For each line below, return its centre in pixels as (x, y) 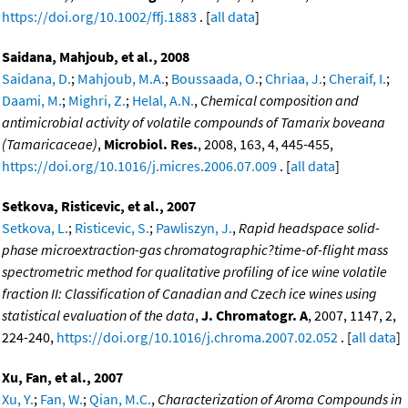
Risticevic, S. (112, 228)
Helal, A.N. (163, 101)
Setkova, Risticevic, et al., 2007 (99, 206)
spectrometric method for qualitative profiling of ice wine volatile (194, 272)
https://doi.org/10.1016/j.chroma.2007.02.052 (197, 337)
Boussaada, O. (215, 79)
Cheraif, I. (357, 79)
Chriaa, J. (294, 79)
